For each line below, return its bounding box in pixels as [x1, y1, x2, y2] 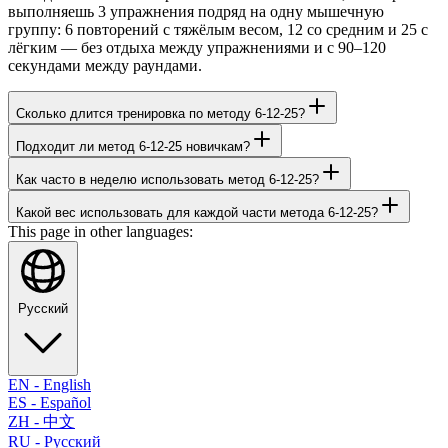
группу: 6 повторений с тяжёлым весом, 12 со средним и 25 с [8, 20, 428, 38]
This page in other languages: [8, 222, 193, 240]
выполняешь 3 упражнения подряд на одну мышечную [8, 2, 384, 20]
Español [40, 393, 91, 411]
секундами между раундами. [8, 56, 202, 74]
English [43, 375, 91, 393]
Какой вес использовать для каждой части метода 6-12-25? [16, 204, 378, 220]
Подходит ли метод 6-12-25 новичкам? [16, 138, 250, 154]
